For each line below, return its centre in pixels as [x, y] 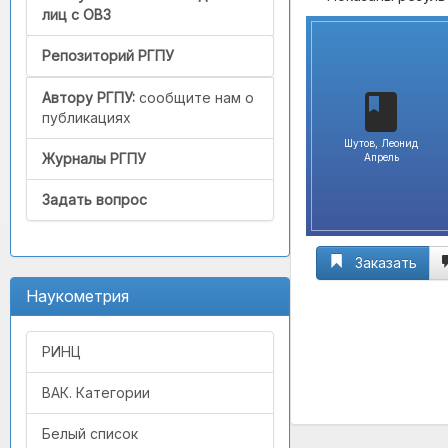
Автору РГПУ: [88, 98]
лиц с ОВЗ [76, 15]
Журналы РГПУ [94, 159]
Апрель [381, 157]
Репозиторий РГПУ [108, 56]
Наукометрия [77, 296]
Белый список [90, 434]
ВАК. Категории [96, 393]
